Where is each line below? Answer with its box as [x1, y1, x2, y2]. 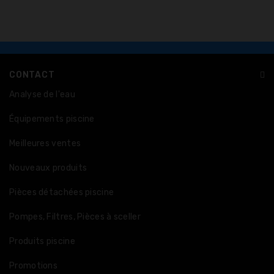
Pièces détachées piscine [9, 187, 114, 198]
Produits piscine [9, 236, 75, 246]
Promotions [9, 261, 57, 271]
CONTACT [9, 70, 55, 80]
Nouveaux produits [9, 163, 87, 173]
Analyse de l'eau [9, 89, 75, 100]
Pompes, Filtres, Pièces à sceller [9, 212, 141, 222]
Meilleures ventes [9, 138, 81, 149]
